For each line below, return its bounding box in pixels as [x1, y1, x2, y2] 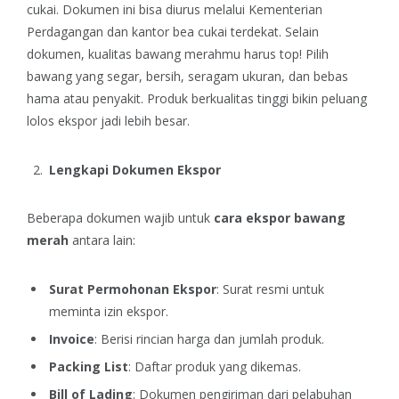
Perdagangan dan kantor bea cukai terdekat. [27, 23, 281, 41]
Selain [285, 23, 319, 41]
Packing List [49, 358, 128, 376]
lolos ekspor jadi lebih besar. [27, 112, 190, 130]
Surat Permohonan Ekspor [49, 280, 216, 297]
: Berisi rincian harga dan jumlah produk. [94, 330, 324, 348]
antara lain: [69, 232, 135, 249]
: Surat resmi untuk [216, 280, 324, 297]
